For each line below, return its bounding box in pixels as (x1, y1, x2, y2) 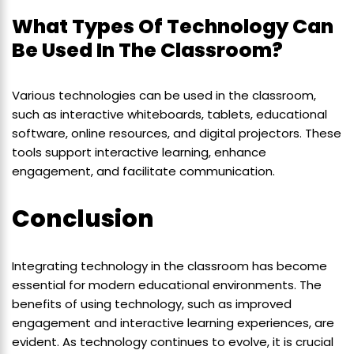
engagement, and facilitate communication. (12, 162, 275, 179)
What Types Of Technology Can (12, 12, 333, 40)
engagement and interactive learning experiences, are (12, 314, 334, 331)
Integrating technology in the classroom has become (12, 257, 327, 274)
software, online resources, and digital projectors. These (12, 124, 341, 141)
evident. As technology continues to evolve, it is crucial (12, 333, 333, 350)
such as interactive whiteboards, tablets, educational (12, 105, 327, 122)
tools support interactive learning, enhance (12, 143, 266, 160)
